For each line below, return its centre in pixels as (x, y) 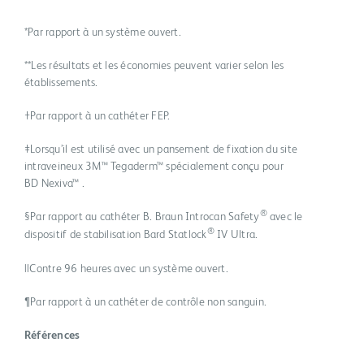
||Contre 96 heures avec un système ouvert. (126, 269)
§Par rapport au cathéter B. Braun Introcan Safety (142, 217)
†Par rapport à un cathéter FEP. (97, 117)
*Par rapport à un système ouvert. (103, 33)
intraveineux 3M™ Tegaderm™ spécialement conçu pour (154, 167)
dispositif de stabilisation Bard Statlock (116, 235)
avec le (285, 217)
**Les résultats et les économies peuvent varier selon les (154, 66)
